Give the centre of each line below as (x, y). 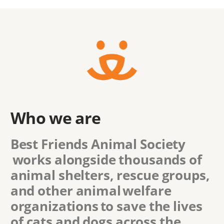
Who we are (55, 118)
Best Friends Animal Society (98, 144)
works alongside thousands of (106, 160)
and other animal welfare (91, 191)
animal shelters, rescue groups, (110, 175)
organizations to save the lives (106, 206)
